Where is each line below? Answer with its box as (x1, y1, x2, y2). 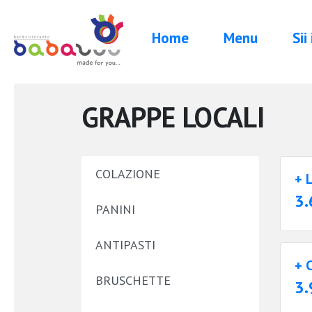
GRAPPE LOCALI (81, 99, 265, 135)
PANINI (95, 201, 135, 217)
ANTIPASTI (95, 237, 155, 253)
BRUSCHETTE (95, 272, 171, 288)
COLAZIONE (95, 166, 160, 182)
